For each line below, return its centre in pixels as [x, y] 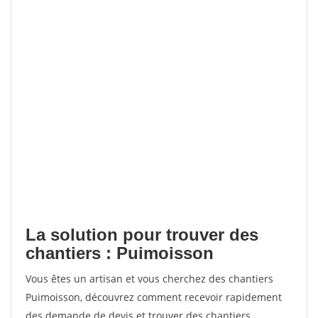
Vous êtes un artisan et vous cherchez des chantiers [149, 279]
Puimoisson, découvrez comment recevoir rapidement [154, 297]
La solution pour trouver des [142, 235]
